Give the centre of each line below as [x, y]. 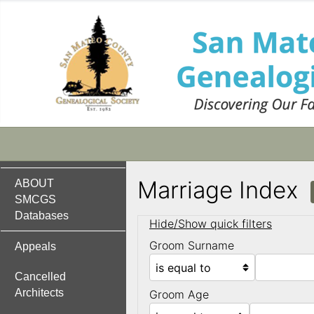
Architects [39, 293]
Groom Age [179, 295]
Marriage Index [224, 190]
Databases [42, 216]
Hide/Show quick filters [211, 224]
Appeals [35, 246]
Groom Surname [192, 246]
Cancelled [40, 277]
